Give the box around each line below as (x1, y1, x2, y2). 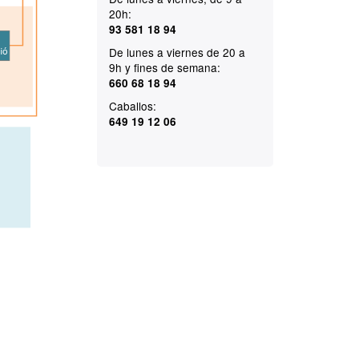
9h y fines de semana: (109, 58, 221, 75)
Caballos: (109, 97, 157, 114)
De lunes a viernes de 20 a (109, 43, 246, 60)
